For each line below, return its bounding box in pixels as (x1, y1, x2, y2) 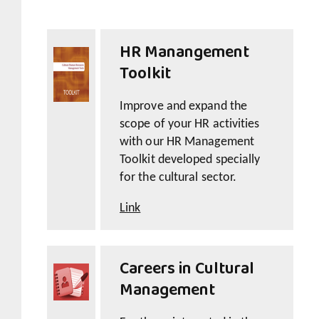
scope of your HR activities (120, 117, 260, 132)
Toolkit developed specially (120, 153, 261, 167)
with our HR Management (120, 135, 254, 150)
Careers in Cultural (120, 256, 254, 283)
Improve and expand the (120, 100, 247, 114)
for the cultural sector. (120, 171, 237, 185)
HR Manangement (120, 39, 249, 67)
